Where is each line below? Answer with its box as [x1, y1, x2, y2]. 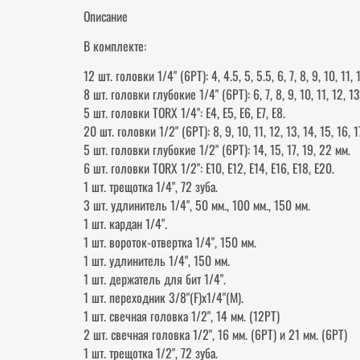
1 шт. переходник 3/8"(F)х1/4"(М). [84, 288, 243, 308]
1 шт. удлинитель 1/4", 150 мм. [84, 251, 230, 271]
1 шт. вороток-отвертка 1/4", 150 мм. [84, 232, 256, 252]
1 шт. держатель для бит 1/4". [84, 269, 226, 289]
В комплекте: [84, 36, 146, 56]
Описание [84, 6, 128, 27]
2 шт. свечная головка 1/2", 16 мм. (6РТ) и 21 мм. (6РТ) [84, 325, 347, 345]
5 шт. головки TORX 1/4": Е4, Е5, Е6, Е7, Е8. [84, 103, 285, 123]
